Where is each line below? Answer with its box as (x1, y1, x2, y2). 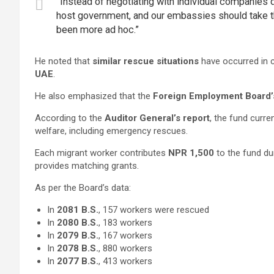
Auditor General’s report (105, 113, 210, 124)
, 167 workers (98, 230, 152, 241)
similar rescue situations (92, 56, 199, 67)
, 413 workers (98, 256, 152, 267)
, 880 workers (98, 243, 152, 254)
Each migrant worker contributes (35, 147, 168, 158)
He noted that (35, 56, 92, 67)
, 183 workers (98, 217, 152, 228)
